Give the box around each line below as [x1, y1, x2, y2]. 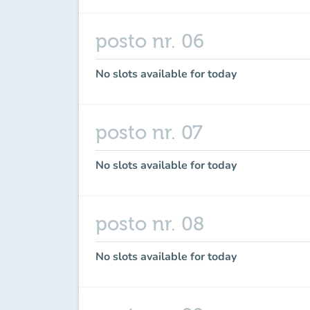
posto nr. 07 [95, 122, 203, 144]
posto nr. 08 [95, 213, 204, 235]
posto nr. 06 [95, 30, 204, 53]
